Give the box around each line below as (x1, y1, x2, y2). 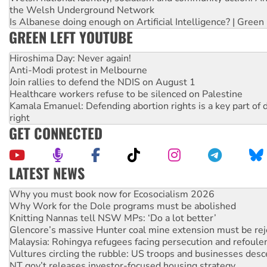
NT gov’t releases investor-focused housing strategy (10, 235, 235, 249)
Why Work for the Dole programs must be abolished (10, 176, 236, 190)
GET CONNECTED (9, 122, 103, 144)
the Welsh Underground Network (10, 4, 154, 17)
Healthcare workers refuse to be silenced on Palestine (10, 88, 243, 101)
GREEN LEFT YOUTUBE (9, 26, 133, 48)
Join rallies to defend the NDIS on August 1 (10, 76, 195, 89)
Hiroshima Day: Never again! (10, 52, 131, 66)
